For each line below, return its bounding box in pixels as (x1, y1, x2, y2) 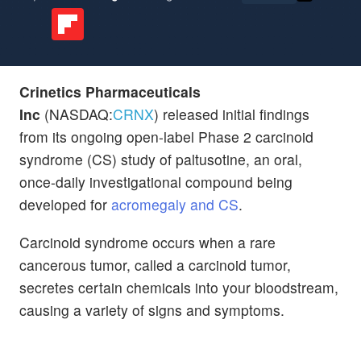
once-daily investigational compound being (19, 171, 293, 192)
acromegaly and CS (111, 193, 239, 214)
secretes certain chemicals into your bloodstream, (19, 276, 338, 297)
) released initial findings (154, 103, 309, 124)
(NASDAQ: (40, 103, 113, 124)
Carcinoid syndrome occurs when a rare (19, 231, 276, 252)
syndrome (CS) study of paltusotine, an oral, (19, 148, 302, 169)
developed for (19, 193, 111, 214)
